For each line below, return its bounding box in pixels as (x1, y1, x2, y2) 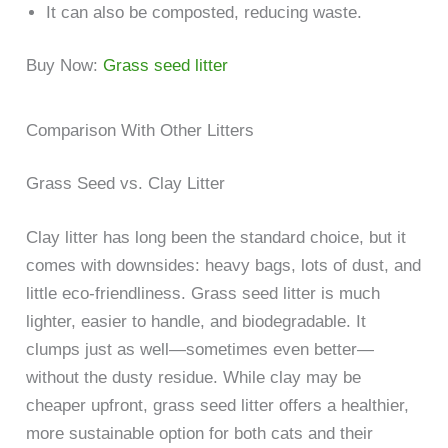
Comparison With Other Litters (26, 120, 255, 140)
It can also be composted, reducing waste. (46, 2, 363, 22)
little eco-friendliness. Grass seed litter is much (26, 283, 381, 303)
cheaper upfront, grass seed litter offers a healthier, (26, 395, 410, 415)
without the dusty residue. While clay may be (26, 367, 362, 387)
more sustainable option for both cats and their (26, 423, 374, 443)
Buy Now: (26, 56, 104, 76)
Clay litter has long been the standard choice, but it (26, 227, 407, 247)
